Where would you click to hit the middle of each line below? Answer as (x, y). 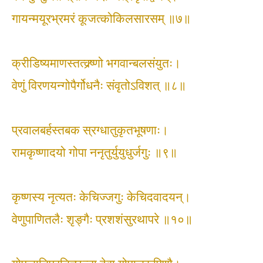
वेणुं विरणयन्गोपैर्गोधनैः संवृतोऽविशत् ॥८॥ (99, 86)
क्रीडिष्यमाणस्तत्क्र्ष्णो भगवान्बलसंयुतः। (96, 63)
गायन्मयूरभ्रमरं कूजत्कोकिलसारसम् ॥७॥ (101, 19)
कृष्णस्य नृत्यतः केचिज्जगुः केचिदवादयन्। (101, 197)
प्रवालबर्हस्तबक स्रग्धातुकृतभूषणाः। (90, 130)
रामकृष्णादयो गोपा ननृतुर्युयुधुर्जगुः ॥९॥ (95, 153)
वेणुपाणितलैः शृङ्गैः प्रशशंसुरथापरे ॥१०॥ (102, 220)
